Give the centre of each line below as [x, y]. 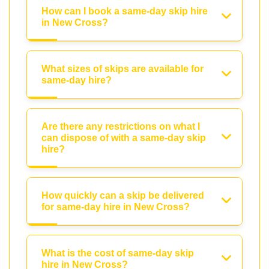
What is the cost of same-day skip [118, 253]
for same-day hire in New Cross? [116, 207]
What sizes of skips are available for [122, 68]
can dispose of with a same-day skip [124, 138]
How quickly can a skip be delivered [123, 195]
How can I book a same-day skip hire [125, 11]
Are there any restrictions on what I [121, 126]
